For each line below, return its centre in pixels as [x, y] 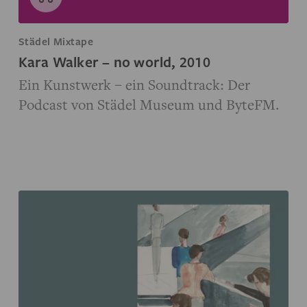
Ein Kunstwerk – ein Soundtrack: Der [134, 84]
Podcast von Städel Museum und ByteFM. [149, 104]
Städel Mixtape [56, 41]
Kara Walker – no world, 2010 [114, 61]
